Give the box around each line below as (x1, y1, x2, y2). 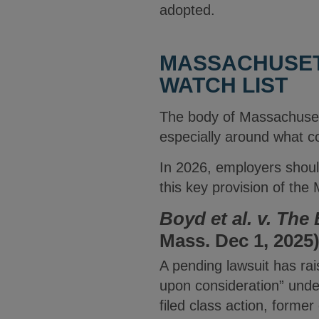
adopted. (159, 2, 215, 18)
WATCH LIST (159, 73, 288, 97)
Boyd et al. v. (159, 208, 271, 229)
